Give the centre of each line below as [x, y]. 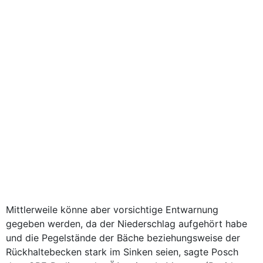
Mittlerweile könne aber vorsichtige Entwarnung [112, 210]
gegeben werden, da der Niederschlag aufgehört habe [127, 224]
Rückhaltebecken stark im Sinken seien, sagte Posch [122, 252]
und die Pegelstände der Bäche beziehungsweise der [123, 238]
